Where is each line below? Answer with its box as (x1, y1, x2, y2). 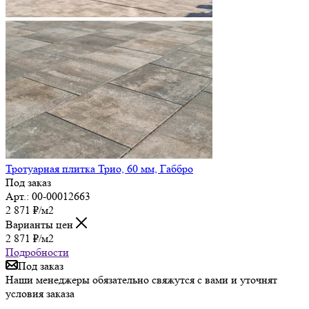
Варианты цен (6, 217, 76, 231)
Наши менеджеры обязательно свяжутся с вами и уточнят (6, 272, 277, 286)
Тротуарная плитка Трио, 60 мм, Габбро (6, 161, 193, 175)
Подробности (6, 245, 69, 259)
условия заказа (6, 286, 74, 300)
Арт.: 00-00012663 (6, 189, 90, 203)
